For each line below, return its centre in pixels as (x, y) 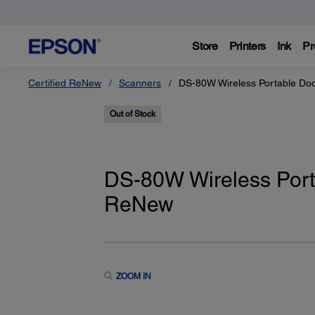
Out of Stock (132, 114)
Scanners (140, 83)
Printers (247, 46)
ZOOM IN (133, 276)
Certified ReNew (65, 83)
